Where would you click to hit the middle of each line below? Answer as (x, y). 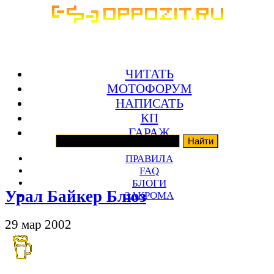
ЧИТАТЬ (149, 73)
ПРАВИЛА (149, 158)
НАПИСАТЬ (149, 103)
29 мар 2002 (38, 224)
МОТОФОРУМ (149, 88)
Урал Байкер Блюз (76, 197)
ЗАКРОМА (149, 195)
